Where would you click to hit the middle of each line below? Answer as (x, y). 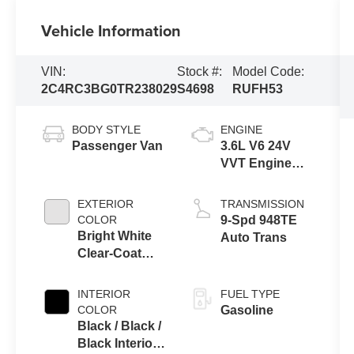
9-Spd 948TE (258, 220)
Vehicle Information (111, 31)
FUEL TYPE (250, 294)
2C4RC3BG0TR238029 (109, 89)
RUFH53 (258, 89)
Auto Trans (253, 237)
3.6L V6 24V (255, 145)
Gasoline (247, 310)
